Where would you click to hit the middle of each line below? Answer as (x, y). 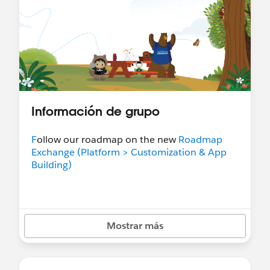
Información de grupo (96, 111)
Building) (52, 165)
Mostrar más (135, 226)
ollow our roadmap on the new (108, 140)
